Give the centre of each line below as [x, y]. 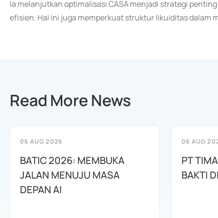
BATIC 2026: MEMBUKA [72, 160]
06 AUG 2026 [41, 141]
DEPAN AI [41, 190]
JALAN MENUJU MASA [70, 175]
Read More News [70, 100]
